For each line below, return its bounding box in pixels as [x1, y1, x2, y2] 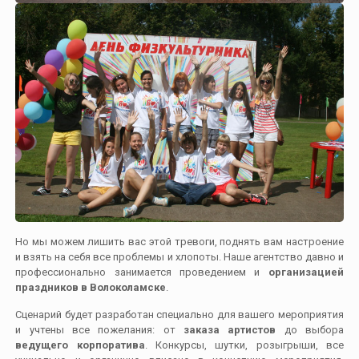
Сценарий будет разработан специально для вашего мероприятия [15, 308, 344, 321]
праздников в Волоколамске [15, 280, 167, 293]
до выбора [276, 323, 344, 336]
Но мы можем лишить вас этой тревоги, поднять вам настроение [15, 235, 344, 248]
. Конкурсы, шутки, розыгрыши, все [144, 338, 344, 351]
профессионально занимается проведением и [15, 265, 268, 278]
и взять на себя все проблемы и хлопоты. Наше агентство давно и [15, 250, 344, 263]
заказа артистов [183, 323, 276, 336]
